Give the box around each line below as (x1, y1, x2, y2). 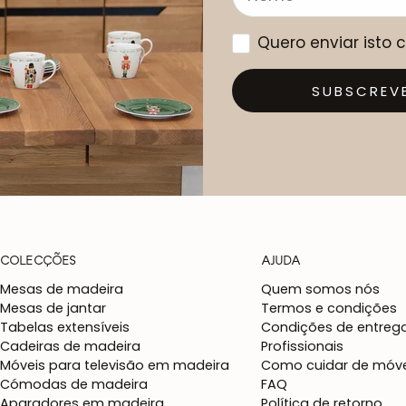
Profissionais (261, 337, 343, 356)
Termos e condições (261, 299, 397, 318)
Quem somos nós (261, 280, 380, 299)
